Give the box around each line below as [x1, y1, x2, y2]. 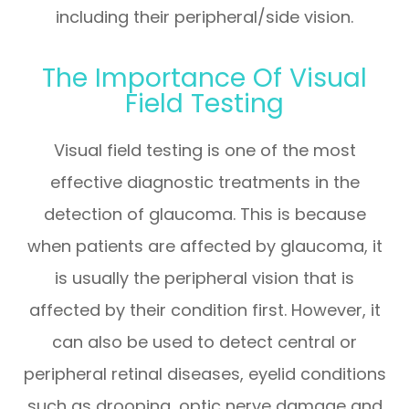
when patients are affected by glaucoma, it [26, 234, 383, 257]
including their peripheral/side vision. [56, 5, 353, 28]
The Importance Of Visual [42, 58, 367, 96]
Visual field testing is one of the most [53, 138, 356, 162]
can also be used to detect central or [52, 330, 357, 353]
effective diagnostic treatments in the [49, 170, 360, 194]
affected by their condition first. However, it [28, 298, 381, 321]
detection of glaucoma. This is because [43, 202, 366, 225]
